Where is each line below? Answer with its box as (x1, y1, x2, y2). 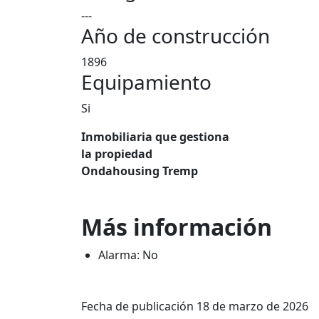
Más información (81, 211, 272, 242)
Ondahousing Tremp (81, 163, 198, 179)
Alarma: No (98, 247, 158, 263)
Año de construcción (81, 22, 270, 49)
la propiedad (81, 146, 152, 162)
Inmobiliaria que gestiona (81, 129, 229, 145)
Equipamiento (81, 68, 211, 95)
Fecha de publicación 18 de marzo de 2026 (81, 298, 308, 314)
